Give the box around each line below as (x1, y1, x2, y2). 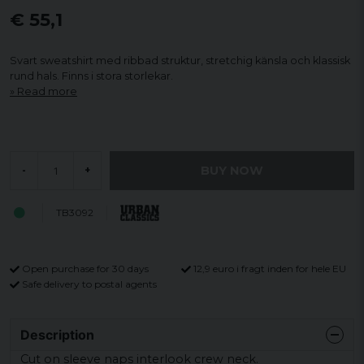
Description (20, 326, 94, 343)
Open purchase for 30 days (22, 262, 149, 275)
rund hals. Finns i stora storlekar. (10, 70, 173, 82)
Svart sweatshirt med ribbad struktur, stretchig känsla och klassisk (10, 54, 350, 67)
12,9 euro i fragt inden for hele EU (193, 262, 346, 275)
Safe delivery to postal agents (22, 277, 157, 290)
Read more (17, 85, 77, 97)
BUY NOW (201, 162, 263, 178)
